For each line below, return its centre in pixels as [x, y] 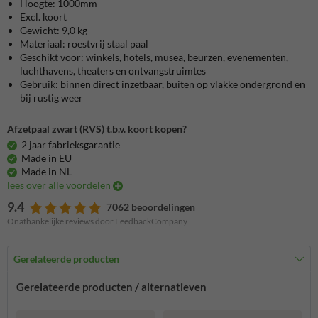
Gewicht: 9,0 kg [54, 30]
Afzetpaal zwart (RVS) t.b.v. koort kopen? [97, 128]
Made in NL [46, 172]
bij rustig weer [51, 97]
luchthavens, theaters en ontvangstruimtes [113, 70]
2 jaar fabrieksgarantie [71, 145]
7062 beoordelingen [151, 207]
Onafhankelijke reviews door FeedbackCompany [97, 221]
